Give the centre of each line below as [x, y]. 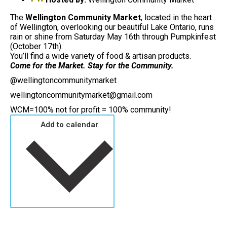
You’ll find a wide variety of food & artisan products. [101, 56]
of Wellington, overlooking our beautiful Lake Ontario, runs [112, 27]
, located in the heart [176, 17]
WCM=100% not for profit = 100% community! [91, 110]
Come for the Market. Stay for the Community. [92, 66]
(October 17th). [36, 46]
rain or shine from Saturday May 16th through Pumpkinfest [113, 37]
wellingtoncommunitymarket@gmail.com [81, 95]
